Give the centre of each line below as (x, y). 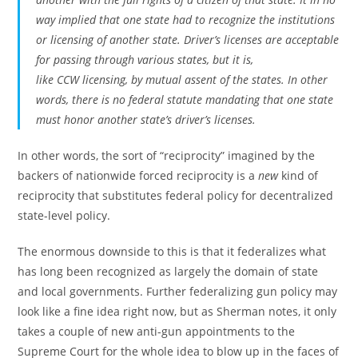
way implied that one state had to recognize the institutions (186, 20)
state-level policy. (64, 215)
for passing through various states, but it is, (145, 60)
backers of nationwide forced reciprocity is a (138, 175)
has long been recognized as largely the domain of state (168, 271)
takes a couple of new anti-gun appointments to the (157, 331)
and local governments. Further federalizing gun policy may (178, 291)
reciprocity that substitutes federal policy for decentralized (176, 195)
